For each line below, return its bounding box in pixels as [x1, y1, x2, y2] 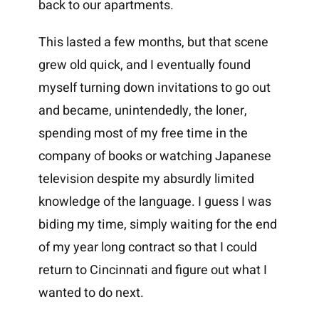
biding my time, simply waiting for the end [38, 215, 277, 235]
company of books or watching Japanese [38, 147, 271, 167]
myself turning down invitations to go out [38, 78, 271, 98]
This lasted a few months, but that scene [38, 33, 268, 53]
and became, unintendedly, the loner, [38, 101, 247, 121]
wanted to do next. [38, 283, 144, 303]
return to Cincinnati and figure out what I [38, 261, 267, 281]
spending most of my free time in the [38, 124, 248, 144]
